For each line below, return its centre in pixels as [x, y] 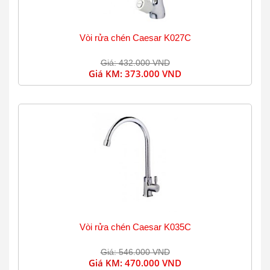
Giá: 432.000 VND [135, 63]
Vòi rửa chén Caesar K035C [135, 227]
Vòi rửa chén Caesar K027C [135, 38]
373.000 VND [153, 74]
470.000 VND [153, 263]
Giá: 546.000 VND [135, 252]
